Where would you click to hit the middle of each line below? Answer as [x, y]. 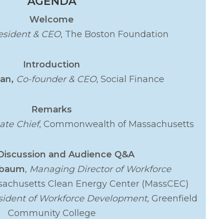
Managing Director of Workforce [100, 169]
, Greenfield [173, 198]
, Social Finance [131, 79]
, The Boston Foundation [116, 34]
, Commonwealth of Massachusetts [118, 124]
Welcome [52, 19]
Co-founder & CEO [56, 79]
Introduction [52, 64]
